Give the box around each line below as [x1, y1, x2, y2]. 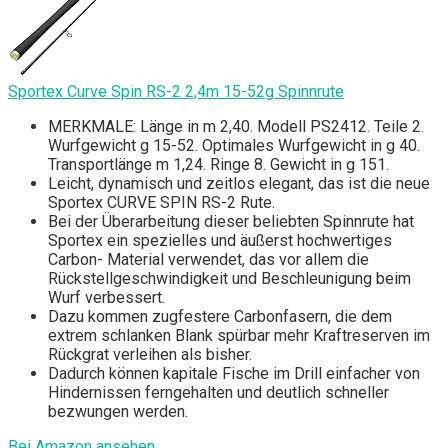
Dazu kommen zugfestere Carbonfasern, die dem [48, 306, 392, 326]
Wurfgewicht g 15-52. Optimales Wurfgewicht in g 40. [48, 135, 420, 155]
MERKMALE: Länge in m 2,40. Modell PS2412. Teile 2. [48, 116, 424, 136]
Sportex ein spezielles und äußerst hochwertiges [48, 230, 392, 250]
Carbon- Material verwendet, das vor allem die [48, 249, 369, 269]
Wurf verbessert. [48, 287, 165, 307]
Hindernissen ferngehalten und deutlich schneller [48, 382, 389, 402]
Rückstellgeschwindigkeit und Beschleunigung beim [48, 268, 411, 288]
